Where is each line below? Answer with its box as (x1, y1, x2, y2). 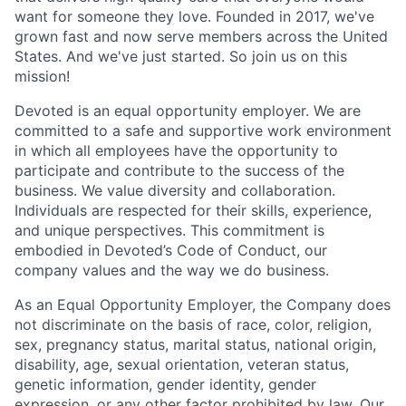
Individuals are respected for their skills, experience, (14, 200, 372, 219)
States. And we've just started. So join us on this (14, 46, 347, 65)
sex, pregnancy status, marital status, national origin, (14, 334, 376, 353)
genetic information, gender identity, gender (14, 374, 316, 393)
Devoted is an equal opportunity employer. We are (14, 101, 361, 120)
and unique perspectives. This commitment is (14, 220, 324, 239)
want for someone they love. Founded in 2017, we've (14, 6, 374, 25)
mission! (14, 66, 70, 85)
